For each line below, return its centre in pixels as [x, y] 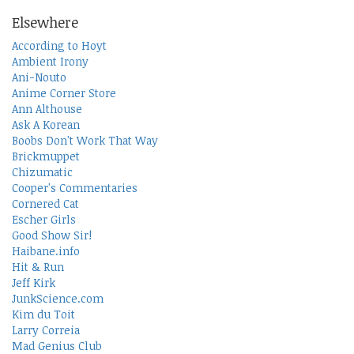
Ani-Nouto [39, 77]
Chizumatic [42, 172]
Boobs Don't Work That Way [85, 141]
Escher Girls [44, 220]
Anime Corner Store [64, 93]
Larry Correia [46, 330]
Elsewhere [45, 23]
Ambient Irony [50, 62]
